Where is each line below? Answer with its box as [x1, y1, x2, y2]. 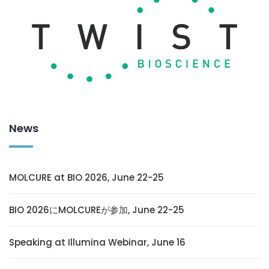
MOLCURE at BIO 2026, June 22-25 [9, 171, 164, 184]
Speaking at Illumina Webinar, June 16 [9, 235, 186, 249]
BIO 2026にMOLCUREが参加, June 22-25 [9, 203, 184, 216]
